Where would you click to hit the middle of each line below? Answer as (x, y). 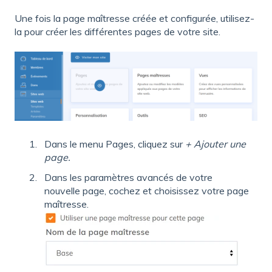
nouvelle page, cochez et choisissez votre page (147, 191)
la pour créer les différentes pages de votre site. (117, 31)
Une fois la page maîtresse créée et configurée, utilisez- (134, 18)
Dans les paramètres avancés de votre (128, 178)
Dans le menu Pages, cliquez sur (115, 144)
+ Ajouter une (216, 144)
